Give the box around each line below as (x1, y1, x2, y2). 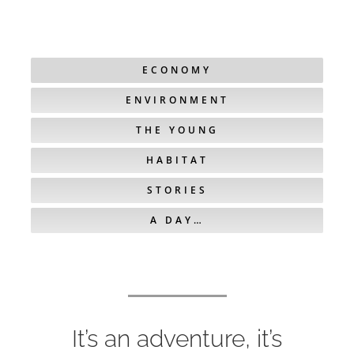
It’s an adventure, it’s (72, 324, 282, 352)
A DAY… (149, 213, 205, 227)
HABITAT (145, 153, 209, 167)
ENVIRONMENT (125, 92, 229, 107)
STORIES (146, 183, 208, 197)
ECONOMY (142, 62, 212, 77)
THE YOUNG (135, 122, 219, 137)
